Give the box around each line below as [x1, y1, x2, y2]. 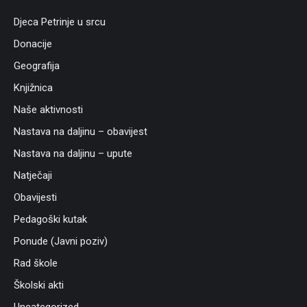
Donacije [14, 38, 52, 50]
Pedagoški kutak [14, 213, 87, 225]
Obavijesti [14, 191, 57, 204]
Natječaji [14, 169, 52, 182]
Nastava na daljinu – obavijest [14, 125, 147, 138]
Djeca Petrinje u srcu [14, 16, 106, 28]
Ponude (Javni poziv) [14, 235, 108, 247]
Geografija [14, 60, 60, 72]
